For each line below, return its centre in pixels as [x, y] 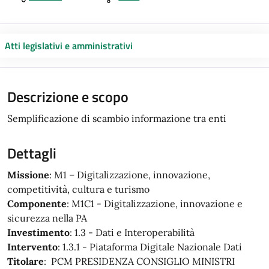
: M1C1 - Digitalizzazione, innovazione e [155, 204]
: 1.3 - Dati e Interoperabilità [132, 232]
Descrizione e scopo [68, 97]
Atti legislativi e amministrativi [69, 46]
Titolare [26, 261]
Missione [28, 175]
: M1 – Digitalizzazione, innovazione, [130, 175]
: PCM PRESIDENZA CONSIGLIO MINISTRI [139, 261]
